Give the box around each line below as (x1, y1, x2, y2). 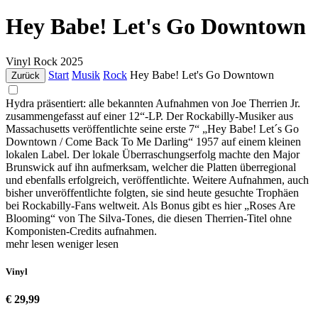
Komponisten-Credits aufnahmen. (6, 224, 157, 237)
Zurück (11, 70, 40, 81)
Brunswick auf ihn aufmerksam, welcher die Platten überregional (6, 160, 296, 173)
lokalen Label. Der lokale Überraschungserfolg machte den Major (6, 148, 300, 160)
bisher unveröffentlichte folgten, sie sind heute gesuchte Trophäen (6, 186, 299, 199)
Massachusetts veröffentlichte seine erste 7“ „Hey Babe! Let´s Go (6, 122, 299, 135)
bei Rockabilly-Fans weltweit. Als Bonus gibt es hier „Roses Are (6, 199, 295, 212)
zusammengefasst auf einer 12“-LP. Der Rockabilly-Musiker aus (6, 109, 293, 122)
